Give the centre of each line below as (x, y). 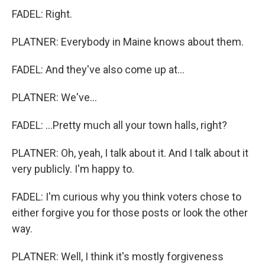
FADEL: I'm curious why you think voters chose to (127, 197)
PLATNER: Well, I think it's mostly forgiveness (118, 256)
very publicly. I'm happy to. (73, 169)
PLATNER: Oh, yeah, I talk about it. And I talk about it (130, 153)
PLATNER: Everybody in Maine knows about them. (128, 42)
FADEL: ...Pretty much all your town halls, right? (119, 125)
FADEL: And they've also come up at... (98, 70)
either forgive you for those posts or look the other (130, 213)
